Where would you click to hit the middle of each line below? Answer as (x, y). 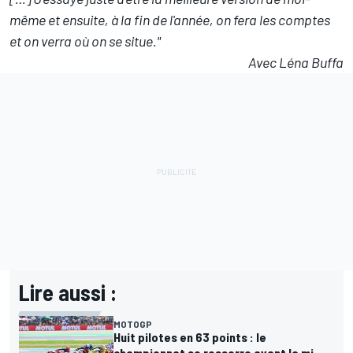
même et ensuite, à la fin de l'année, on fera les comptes (170, 20)
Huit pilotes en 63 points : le (190, 337)
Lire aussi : (68, 293)
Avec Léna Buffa (296, 63)
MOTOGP (133, 324)
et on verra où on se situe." (85, 41)
